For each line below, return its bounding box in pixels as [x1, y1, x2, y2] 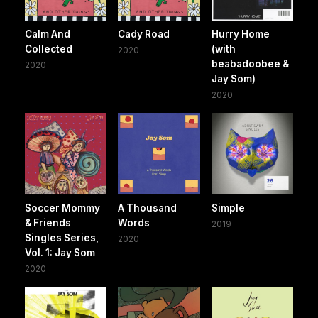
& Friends [25, 217, 71, 229]
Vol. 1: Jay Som [25, 247, 95, 259]
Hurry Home [211, 28, 270, 40]
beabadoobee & [211, 58, 289, 70]
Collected [25, 43, 72, 55]
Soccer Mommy [25, 202, 100, 214]
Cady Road [118, 28, 170, 40]
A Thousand [118, 202, 177, 214]
